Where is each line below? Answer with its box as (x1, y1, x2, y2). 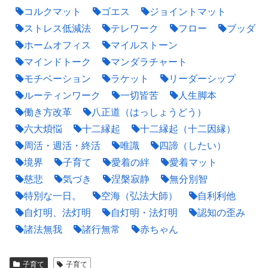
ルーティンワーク (24, 90, 100, 101)
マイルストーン (111, 40, 178, 51)
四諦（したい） (159, 141, 226, 151)
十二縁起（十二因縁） (140, 124, 236, 135)
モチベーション (24, 74, 91, 84)
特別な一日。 (24, 191, 81, 202)
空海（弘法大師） (101, 191, 178, 202)
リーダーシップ (169, 74, 236, 84)
